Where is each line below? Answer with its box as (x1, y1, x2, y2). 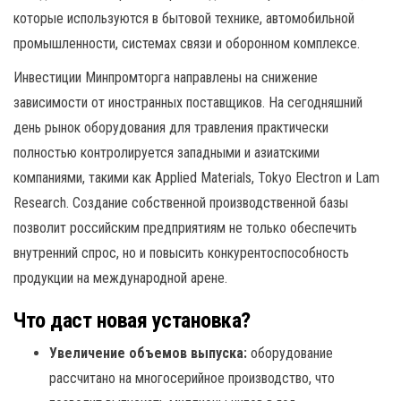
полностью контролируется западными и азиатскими (13, 144, 320, 161)
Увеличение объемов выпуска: (49, 345, 247, 362)
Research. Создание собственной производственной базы (13, 194, 348, 211)
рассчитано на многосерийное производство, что (49, 370, 335, 387)
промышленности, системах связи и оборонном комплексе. (13, 35, 360, 52)
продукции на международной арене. (13, 269, 227, 286)
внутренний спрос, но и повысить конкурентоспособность (13, 244, 349, 261)
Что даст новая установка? (13, 308, 251, 333)
